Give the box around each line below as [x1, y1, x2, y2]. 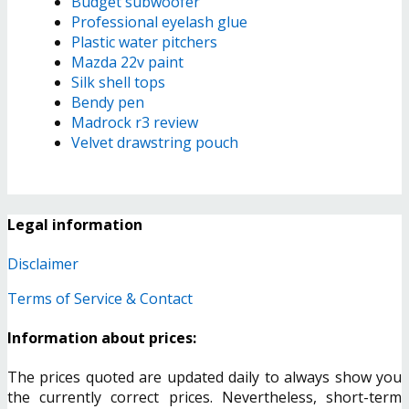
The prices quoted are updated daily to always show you [7, 367, 402, 388]
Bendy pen [71, 92, 144, 113]
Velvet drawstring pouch [71, 132, 238, 153]
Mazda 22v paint [71, 52, 184, 73]
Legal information [7, 214, 142, 235]
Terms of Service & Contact [7, 288, 193, 309]
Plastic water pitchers [71, 32, 217, 53]
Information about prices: [7, 328, 196, 349]
